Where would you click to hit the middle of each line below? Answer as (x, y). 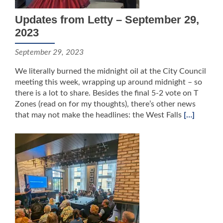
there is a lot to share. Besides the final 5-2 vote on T (107, 93)
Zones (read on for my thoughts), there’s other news (105, 104)
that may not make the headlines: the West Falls (99, 115)
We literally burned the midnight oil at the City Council (111, 71)
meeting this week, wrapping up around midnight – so (109, 82)
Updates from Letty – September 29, (107, 20)
